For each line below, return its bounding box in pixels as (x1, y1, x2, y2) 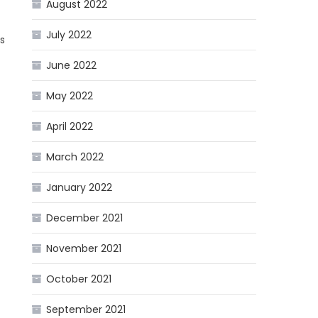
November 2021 (46, 241, 122, 256)
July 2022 (46, 28, 92, 43)
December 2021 (46, 211, 124, 226)
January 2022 (46, 180, 113, 195)
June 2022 (46, 58, 97, 73)
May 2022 (46, 89, 94, 104)
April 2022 (46, 119, 94, 134)
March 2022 (46, 150, 104, 165)
